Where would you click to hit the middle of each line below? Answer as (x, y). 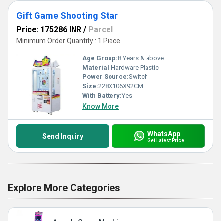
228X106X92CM (121, 86)
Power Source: (106, 77)
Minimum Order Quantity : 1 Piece (68, 41)
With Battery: (102, 95)
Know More (101, 106)
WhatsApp (164, 133)
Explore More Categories (64, 188)
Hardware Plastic (135, 67)
